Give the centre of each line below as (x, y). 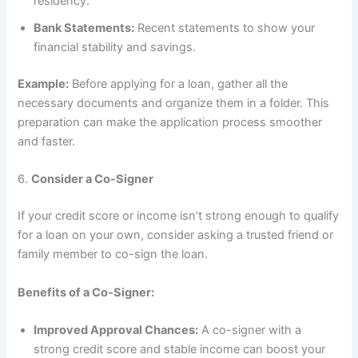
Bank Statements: (84, 28)
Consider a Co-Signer (93, 179)
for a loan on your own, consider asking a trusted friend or (176, 235)
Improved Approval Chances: (116, 330)
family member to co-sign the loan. (113, 255)
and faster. (47, 142)
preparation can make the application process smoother (170, 123)
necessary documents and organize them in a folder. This (174, 103)
